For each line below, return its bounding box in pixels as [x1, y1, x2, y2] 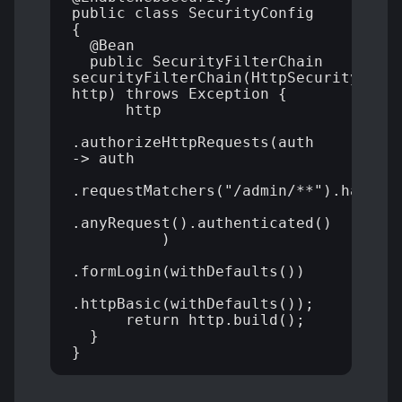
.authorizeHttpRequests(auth [72, 134, 314, 152]
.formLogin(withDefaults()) [72, 263, 305, 281]
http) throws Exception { [72, 85, 287, 103]
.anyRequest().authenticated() [72, 214, 332, 232]
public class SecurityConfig [72, 4, 314, 22]
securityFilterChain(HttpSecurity [72, 69, 359, 87]
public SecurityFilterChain [72, 53, 323, 71]
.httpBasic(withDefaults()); [72, 295, 314, 313]
